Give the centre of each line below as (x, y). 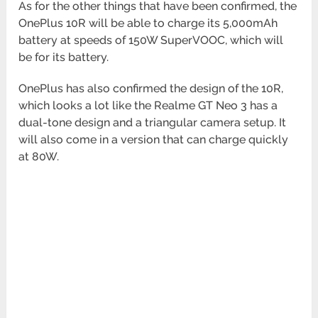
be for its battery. (65, 57)
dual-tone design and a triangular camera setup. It (153, 123)
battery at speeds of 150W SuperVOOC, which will (151, 40)
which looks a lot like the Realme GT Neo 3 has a (148, 106)
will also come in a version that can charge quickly (154, 140)
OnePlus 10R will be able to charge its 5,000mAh (148, 23)
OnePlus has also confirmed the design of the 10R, (151, 89)
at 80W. (39, 157)
